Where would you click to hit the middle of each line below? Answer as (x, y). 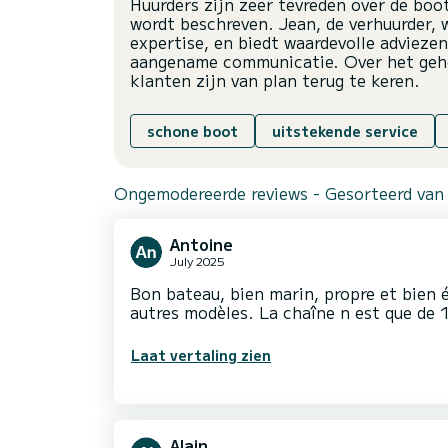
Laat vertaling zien (201, 355)
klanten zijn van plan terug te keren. (275, 80)
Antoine (201, 244)
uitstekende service (345, 131)
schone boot (192, 131)
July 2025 (197, 261)
